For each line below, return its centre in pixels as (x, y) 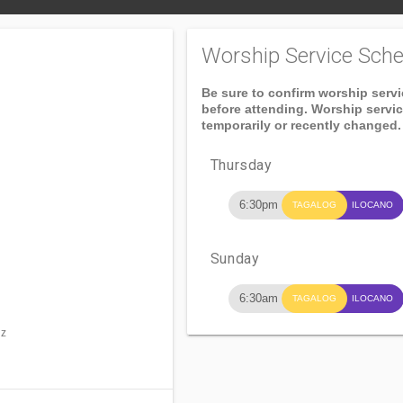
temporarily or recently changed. (301, 125)
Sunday (235, 259)
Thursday (241, 165)
